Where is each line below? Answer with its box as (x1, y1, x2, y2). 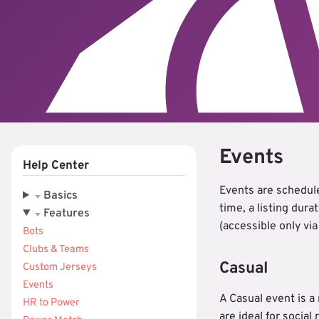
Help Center (23, 158, 89, 173)
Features (40, 206, 90, 221)
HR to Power (23, 296, 80, 310)
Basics (40, 189, 78, 203)
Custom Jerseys (23, 261, 97, 274)
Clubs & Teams (23, 243, 89, 256)
